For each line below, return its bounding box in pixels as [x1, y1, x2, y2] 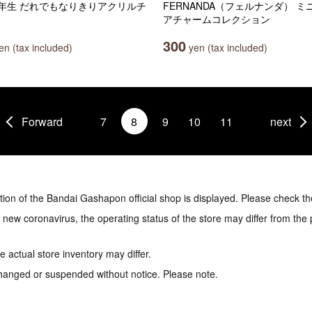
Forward [21, 113, 63, 130]
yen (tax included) [186, 40, 267, 54]
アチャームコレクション [163, 12, 270, 26]
